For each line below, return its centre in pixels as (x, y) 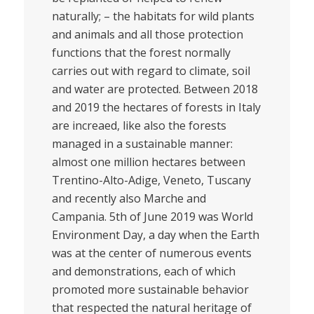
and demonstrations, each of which (143, 272)
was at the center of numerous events (151, 253)
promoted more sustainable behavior (150, 290)
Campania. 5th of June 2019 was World (152, 217)
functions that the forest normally (141, 53)
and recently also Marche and (129, 199)
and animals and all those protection (147, 35)
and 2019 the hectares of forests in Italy (156, 108)
